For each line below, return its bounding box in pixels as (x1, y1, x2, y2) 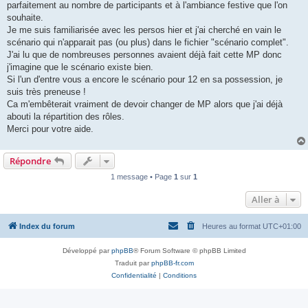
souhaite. (7, 12, 43, 23)
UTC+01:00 (263, 222, 301, 231)
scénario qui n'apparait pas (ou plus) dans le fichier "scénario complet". (7, 37, 289, 48)
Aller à (252, 193, 280, 206)
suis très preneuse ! (7, 87, 86, 98)
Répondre (10, 155, 51, 168)
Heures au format (202, 222, 263, 231)
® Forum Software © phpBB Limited (133, 247, 246, 255)
